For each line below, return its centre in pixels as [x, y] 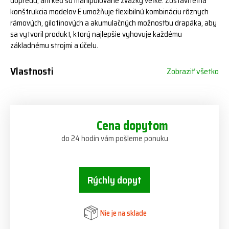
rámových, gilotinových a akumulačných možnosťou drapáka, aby [113, 23]
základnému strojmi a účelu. [54, 45]
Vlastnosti [32, 71]
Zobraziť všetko [193, 71]
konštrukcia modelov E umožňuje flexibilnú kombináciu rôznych [109, 12]
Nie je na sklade [123, 213]
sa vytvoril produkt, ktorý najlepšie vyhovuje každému [96, 34]
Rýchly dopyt [114, 180]
